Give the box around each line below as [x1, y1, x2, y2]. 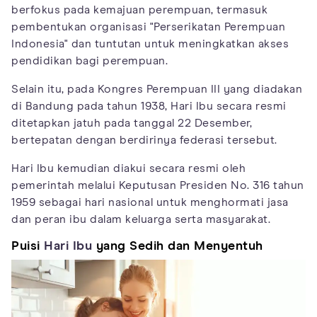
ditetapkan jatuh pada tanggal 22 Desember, [11, 117, 252, 129]
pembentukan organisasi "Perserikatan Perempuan [11, 21, 285, 33]
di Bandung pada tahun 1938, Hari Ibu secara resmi [11, 100, 287, 113]
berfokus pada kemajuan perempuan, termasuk [11, 4, 267, 16]
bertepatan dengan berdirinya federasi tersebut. [11, 134, 277, 146]
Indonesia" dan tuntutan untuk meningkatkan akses [11, 38, 289, 50]
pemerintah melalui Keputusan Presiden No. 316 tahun [11, 180, 304, 192]
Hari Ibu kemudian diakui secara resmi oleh [11, 163, 246, 175]
